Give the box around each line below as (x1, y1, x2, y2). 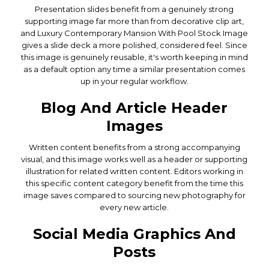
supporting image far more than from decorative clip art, (25, 16, 244, 26)
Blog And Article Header (41, 98, 228, 116)
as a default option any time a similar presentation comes (23, 64, 246, 74)
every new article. (100, 202, 169, 212)
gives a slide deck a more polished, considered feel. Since (21, 40, 247, 50)
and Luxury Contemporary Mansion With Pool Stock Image (20, 28, 249, 38)
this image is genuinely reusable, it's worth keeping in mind (20, 52, 248, 62)
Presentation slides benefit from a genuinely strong (35, 4, 234, 14)
